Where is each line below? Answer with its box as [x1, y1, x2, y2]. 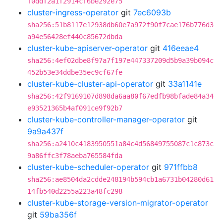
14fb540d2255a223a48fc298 [27, 187, 122, 195]
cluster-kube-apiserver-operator [27, 43, 148, 53]
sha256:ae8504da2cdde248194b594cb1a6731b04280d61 [27, 175, 214, 183]
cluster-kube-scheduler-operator [27, 162, 149, 172]
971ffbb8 [164, 162, 198, 172]
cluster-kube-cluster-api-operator [27, 79, 153, 89]
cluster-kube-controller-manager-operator [27, 114, 185, 124]
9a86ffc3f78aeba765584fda [27, 152, 122, 160]
